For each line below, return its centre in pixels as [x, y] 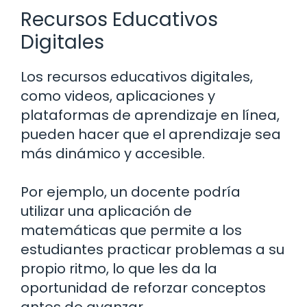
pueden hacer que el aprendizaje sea [151, 135]
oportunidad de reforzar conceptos [143, 288]
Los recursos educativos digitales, [137, 77]
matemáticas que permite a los [131, 231]
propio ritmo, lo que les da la [119, 269]
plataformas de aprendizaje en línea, [150, 115]
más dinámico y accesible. [113, 154]
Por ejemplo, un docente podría [131, 192]
